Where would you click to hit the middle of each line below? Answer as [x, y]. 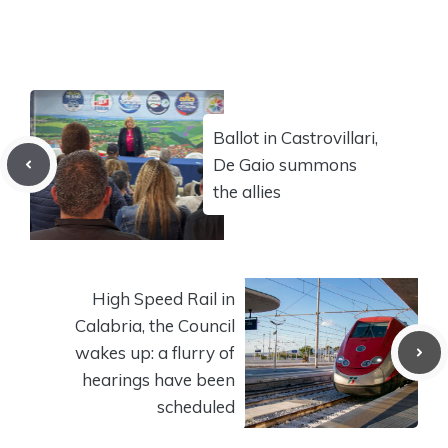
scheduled [196, 407]
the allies [247, 192]
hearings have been [158, 380]
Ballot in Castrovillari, [295, 138]
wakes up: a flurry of [155, 353]
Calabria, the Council [155, 326]
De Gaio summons [285, 165]
